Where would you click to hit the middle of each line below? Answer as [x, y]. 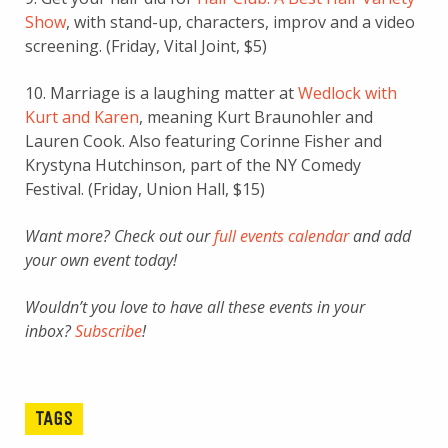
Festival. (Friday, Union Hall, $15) [145, 188]
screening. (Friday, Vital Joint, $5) [146, 45]
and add [380, 235]
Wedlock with [347, 92]
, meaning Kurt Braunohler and [256, 116]
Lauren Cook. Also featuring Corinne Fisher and [203, 140]
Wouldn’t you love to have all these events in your [195, 306]
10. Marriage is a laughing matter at [161, 92]
